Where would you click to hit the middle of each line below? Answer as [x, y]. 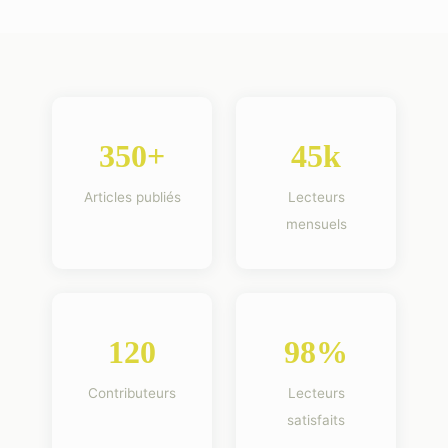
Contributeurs [132, 393]
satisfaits [316, 420]
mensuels [316, 224]
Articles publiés [132, 197]
